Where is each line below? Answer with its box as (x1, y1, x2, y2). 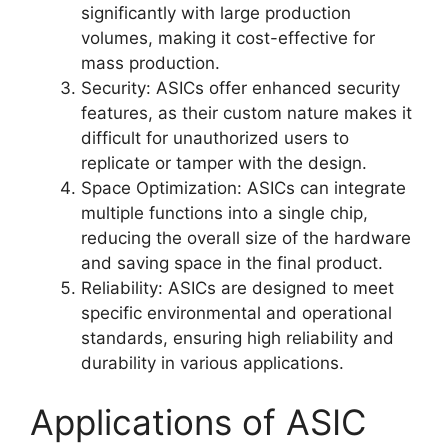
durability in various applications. (81, 352, 344, 373)
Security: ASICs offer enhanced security (81, 77, 400, 98)
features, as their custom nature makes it (81, 102, 412, 123)
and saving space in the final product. (81, 252, 383, 273)
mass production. (81, 52, 220, 73)
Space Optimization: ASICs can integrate (81, 177, 406, 198)
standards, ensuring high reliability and (81, 327, 394, 348)
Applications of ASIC (30, 401, 366, 444)
